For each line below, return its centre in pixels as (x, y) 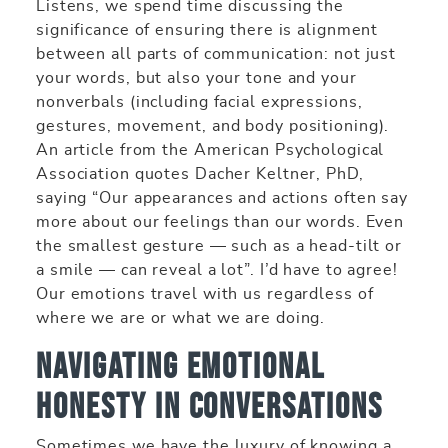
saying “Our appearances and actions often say (222, 197)
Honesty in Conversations (209, 405)
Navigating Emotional (181, 365)
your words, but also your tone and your (196, 77)
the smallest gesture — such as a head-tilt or (219, 245)
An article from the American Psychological (210, 149)
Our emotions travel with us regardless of (205, 293)
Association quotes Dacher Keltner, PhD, (200, 173)
